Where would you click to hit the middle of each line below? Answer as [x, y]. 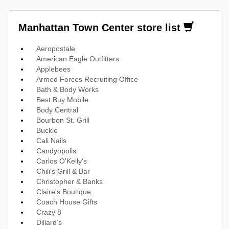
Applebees [53, 69]
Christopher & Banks [70, 181]
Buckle [47, 130]
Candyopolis [56, 151]
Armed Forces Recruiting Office [87, 79]
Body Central [57, 110]
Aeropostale [56, 48]
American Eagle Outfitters [78, 59]
